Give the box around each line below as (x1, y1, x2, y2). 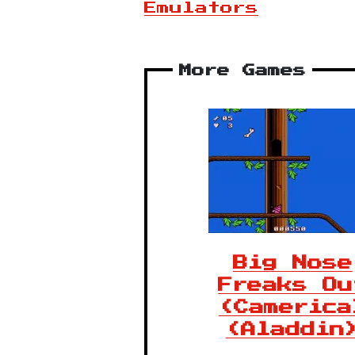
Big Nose (232, 255, 353, 271)
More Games (179, 64, 306, 78)
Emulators (144, 2, 258, 15)
